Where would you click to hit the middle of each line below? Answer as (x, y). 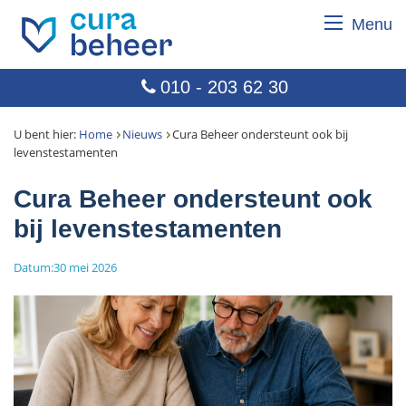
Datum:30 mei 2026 (65, 267)
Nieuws (142, 134)
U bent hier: (46, 134)
